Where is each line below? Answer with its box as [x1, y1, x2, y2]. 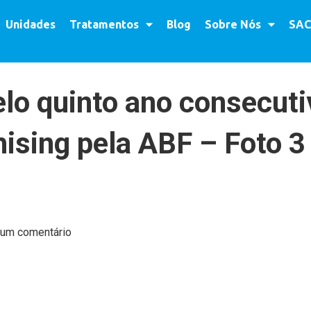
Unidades [5, 18, 56, 31]
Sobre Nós [204, 18, 261, 31]
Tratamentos [69, 18, 139, 31]
